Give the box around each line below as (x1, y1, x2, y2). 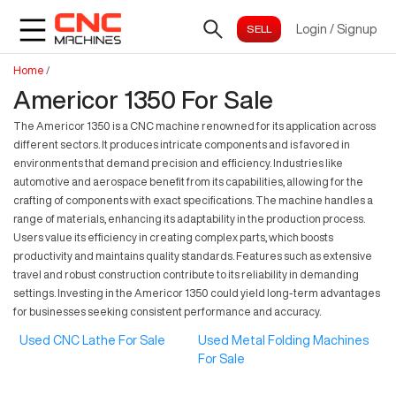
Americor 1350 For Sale (13, 87, 273, 112)
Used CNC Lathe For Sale (19, 334, 166, 347)
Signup (337, 22, 377, 35)
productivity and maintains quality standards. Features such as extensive (13, 250, 372, 262)
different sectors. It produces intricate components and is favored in (13, 139, 350, 150)
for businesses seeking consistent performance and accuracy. (13, 306, 321, 317)
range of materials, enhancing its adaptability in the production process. (13, 213, 365, 225)
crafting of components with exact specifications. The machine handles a (13, 194, 373, 206)
